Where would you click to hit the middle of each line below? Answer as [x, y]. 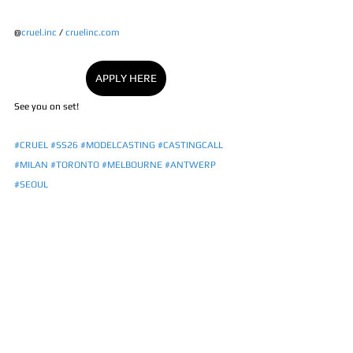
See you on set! [48, 107]
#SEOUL [31, 185]
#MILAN [31, 165]
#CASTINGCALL [190, 145]
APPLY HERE [126, 78]
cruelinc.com [93, 33]
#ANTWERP [190, 165]
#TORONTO [75, 165]
